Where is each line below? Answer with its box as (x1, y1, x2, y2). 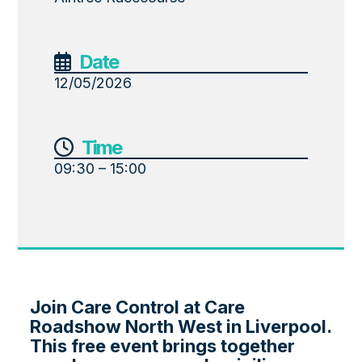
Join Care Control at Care (30, 296, 246, 318)
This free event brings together (30, 335, 296, 356)
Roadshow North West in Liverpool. (30, 315, 332, 337)
